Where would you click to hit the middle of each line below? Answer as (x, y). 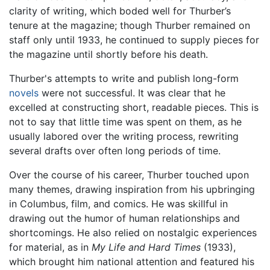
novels (24, 93)
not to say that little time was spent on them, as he (125, 122)
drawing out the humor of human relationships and (124, 218)
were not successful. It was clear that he (132, 93)
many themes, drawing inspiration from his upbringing (132, 190)
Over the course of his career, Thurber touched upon (129, 175)
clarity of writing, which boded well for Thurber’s (120, 11)
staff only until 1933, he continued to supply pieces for (134, 40)
